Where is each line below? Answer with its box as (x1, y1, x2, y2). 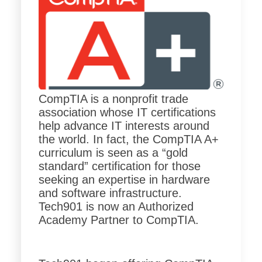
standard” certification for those (38, 160, 201, 173)
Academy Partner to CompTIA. (38, 213, 199, 227)
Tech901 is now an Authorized (38, 200, 194, 213)
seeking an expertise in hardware (38, 173, 210, 187)
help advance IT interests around (38, 119, 209, 133)
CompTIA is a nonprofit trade (38, 92, 188, 106)
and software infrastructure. (38, 187, 182, 200)
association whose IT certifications (38, 106, 216, 119)
